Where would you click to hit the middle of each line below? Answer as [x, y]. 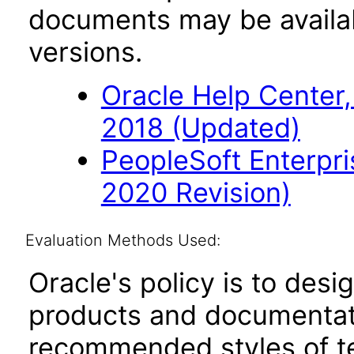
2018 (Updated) [200, 128]
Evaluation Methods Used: [122, 240]
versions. [85, 52]
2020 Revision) [196, 192]
